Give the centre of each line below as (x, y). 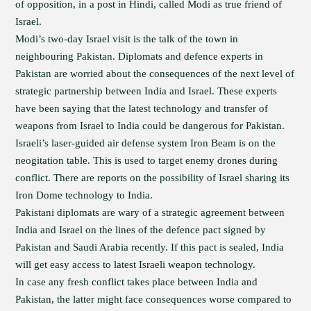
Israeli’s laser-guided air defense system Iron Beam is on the (146, 143)
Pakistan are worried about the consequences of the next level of (155, 74)
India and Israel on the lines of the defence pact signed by (141, 230)
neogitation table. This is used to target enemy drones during (147, 160)
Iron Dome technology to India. (84, 195)
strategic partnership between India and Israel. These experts (146, 91)
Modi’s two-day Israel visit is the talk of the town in (127, 39)
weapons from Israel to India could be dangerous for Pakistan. (150, 126)
